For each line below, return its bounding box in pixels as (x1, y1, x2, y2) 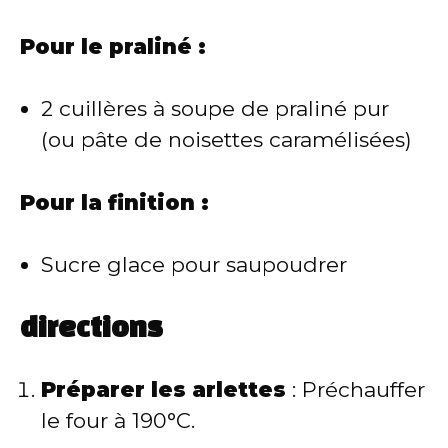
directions (20, 316, 163, 342)
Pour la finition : (20, 189, 209, 215)
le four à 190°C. (41, 407, 195, 433)
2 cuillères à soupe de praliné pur (41, 96, 389, 122)
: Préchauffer (286, 376, 425, 402)
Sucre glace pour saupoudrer (41, 252, 347, 278)
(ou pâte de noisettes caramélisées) (41, 127, 412, 153)
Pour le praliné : (20, 33, 206, 59)
